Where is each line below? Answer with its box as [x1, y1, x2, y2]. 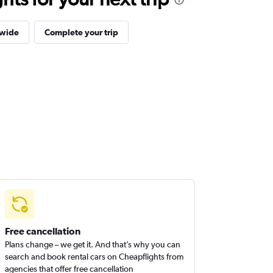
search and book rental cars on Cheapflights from [5, 252, 184, 261]
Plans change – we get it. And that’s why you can [5, 239, 181, 249]
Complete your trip [44, 27, 118, 37]
